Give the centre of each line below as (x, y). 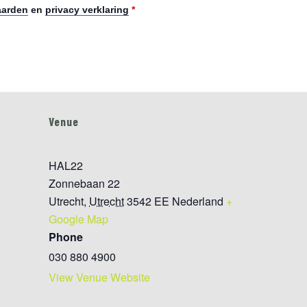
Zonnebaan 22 (84, 183)
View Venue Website (99, 277)
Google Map (78, 219)
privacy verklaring (87, 10)
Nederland (198, 201)
